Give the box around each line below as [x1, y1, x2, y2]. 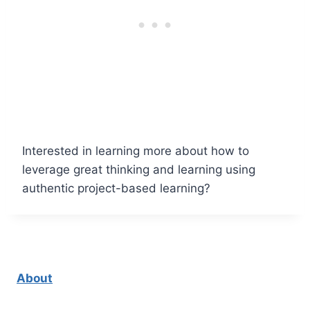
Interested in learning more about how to [22, 143, 249, 158]
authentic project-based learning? [22, 181, 210, 195]
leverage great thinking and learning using [22, 162, 255, 176]
